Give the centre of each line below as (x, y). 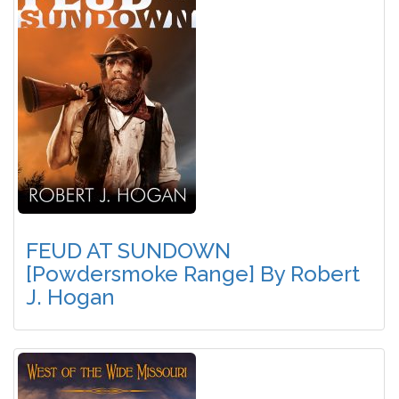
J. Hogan (71, 297)
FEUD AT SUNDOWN (129, 251)
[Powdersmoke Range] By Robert (193, 274)
